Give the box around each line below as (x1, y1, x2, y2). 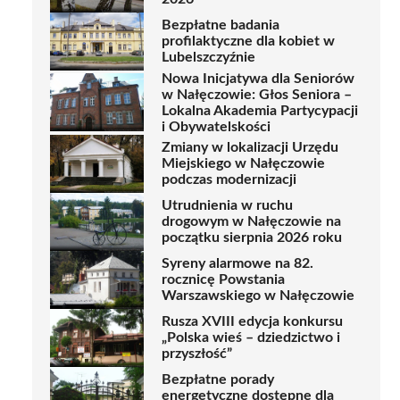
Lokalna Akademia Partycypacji (162, 103, 358, 118)
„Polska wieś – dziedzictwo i (162, 330, 340, 346)
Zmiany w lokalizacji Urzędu (162, 140, 338, 155)
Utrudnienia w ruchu (162, 198, 293, 213)
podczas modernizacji (162, 172, 296, 187)
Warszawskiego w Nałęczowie (162, 288, 354, 304)
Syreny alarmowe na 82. (162, 256, 313, 271)
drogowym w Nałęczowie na (162, 214, 341, 229)
